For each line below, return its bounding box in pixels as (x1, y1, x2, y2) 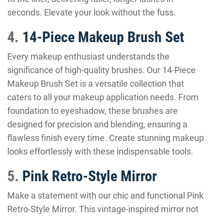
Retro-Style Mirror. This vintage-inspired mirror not (7, 204, 199, 214)
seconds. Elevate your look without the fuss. (7, 7, 176, 17)
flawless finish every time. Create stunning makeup (7, 133, 204, 143)
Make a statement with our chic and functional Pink (7, 190, 203, 201)
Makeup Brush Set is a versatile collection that (7, 78, 184, 89)
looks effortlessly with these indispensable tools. (7, 146, 193, 156)
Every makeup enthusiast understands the (7, 51, 170, 62)
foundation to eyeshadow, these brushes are (7, 106, 178, 116)
